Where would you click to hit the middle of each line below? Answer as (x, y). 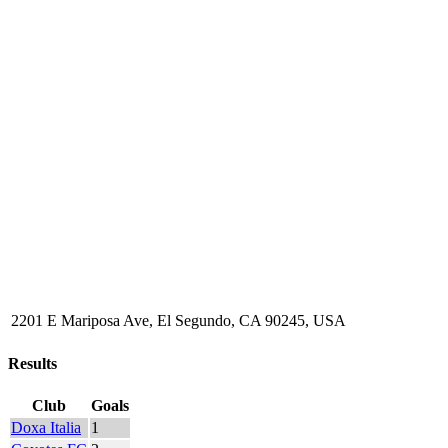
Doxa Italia (46, 427)
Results (32, 363)
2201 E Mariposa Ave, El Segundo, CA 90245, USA (178, 321)
